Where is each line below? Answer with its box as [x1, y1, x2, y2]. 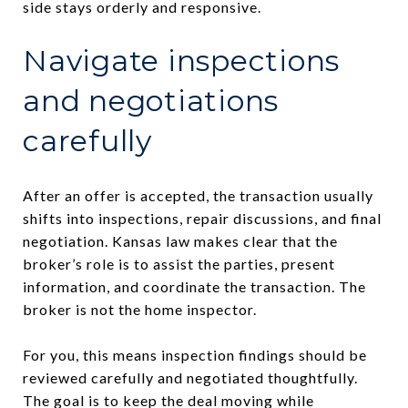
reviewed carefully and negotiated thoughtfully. [23, 368, 358, 386]
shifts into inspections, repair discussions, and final [23, 209, 382, 227]
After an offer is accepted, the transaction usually [23, 186, 373, 204]
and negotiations [23, 82, 279, 118]
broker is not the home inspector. [23, 300, 257, 318]
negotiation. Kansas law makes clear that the [23, 231, 338, 250]
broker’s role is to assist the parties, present [23, 254, 335, 272]
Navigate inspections [23, 42, 340, 78]
